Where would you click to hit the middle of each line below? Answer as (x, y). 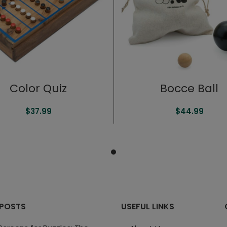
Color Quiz (38, 88)
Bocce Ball (189, 88)
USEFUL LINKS (148, 206)
